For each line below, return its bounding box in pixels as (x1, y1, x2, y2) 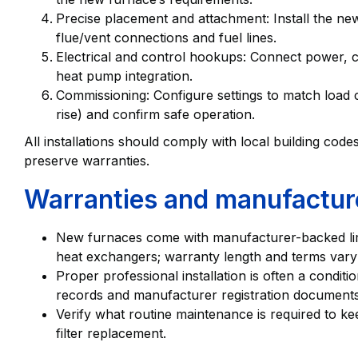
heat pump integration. (56, 68, 193, 85)
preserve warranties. (24, 153, 149, 169)
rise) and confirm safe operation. (56, 106, 255, 123)
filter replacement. (56, 325, 166, 342)
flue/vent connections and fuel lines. (56, 30, 276, 46)
